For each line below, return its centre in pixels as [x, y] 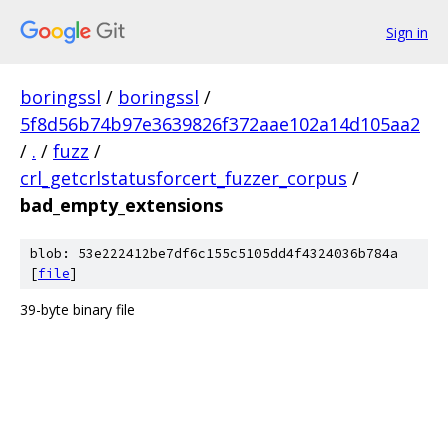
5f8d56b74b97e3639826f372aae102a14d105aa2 [220, 124]
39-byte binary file [77, 309]
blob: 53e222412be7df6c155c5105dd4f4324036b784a [214, 253]
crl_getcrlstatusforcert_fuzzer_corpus [183, 178]
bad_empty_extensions [121, 205]
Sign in [407, 32]
